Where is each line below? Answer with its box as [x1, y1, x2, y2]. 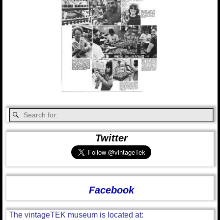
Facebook [88, 185, 134, 196]
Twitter [95, 132, 128, 143]
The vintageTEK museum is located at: [9, 210, 143, 219]
